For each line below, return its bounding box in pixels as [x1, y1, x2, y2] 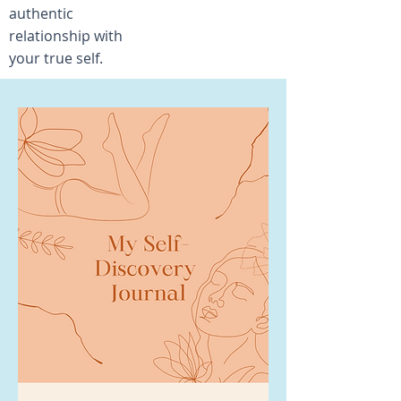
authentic [9, 4, 73, 23]
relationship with [9, 26, 123, 46]
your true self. [9, 48, 103, 68]
